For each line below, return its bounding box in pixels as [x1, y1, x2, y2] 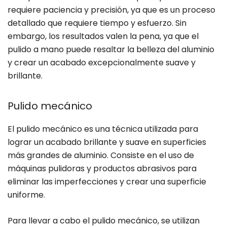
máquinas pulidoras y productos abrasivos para [8, 163, 197, 175]
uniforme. [8, 189, 45, 201]
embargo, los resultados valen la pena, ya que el [8, 30, 199, 43]
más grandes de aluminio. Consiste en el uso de [8, 149, 194, 162]
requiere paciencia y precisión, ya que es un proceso [8, 4, 215, 16]
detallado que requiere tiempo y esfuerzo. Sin [8, 17, 186, 29]
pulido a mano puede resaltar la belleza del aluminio [8, 44, 214, 56]
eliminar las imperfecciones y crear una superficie [8, 176, 206, 188]
